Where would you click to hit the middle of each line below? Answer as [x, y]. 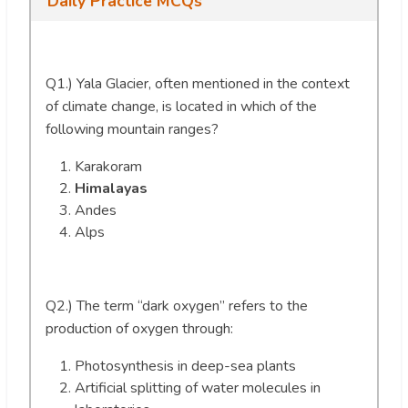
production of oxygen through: [139, 328]
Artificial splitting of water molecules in [198, 388]
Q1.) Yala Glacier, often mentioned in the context [198, 83]
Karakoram [108, 166]
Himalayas [111, 188]
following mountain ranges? [132, 129]
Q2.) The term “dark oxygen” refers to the [177, 306]
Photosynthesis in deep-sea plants [185, 366]
